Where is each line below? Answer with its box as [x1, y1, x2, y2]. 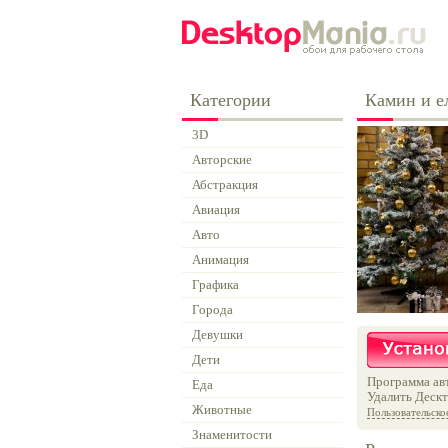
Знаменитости [192, 427, 272, 442]
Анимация [192, 252, 249, 267]
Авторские [192, 152, 252, 167]
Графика [192, 277, 239, 292]
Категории [190, 90, 271, 110]
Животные [192, 402, 252, 417]
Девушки [192, 327, 243, 342]
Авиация [192, 202, 240, 217]
